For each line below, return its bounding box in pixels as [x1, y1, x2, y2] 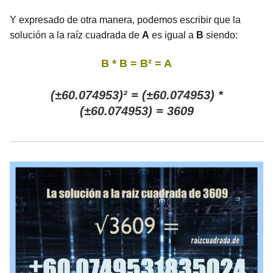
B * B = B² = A [101, 57, 172, 70]
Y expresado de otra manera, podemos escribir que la [10, 15, 241, 26]
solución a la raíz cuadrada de [10, 30, 142, 41]
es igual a [149, 30, 196, 41]
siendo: [204, 30, 238, 41]
